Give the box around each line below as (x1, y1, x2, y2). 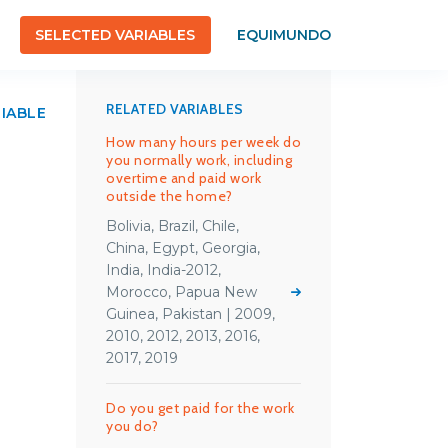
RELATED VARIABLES (106, 100, 244, 118)
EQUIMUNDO (236, 26, 331, 44)
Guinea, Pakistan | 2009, (106, 305, 275, 323)
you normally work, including (106, 151, 292, 169)
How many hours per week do (106, 133, 301, 151)
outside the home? (106, 187, 233, 205)
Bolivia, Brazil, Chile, (106, 217, 239, 235)
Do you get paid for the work (106, 399, 294, 417)
